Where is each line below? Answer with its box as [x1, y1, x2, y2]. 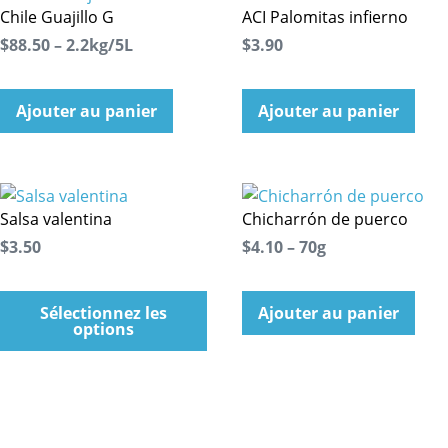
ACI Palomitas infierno [241, 6, 408, 29]
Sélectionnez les [39, 302, 167, 325]
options [72, 318, 134, 341]
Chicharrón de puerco [241, 208, 408, 231]
